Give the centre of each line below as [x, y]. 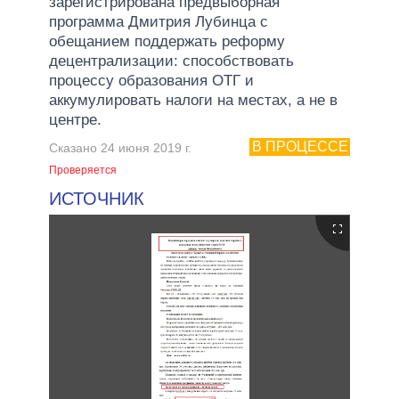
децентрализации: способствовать [171, 61]
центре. [75, 119]
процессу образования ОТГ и [151, 80]
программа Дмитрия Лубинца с [159, 21]
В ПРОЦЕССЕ [300, 147]
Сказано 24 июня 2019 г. [120, 147]
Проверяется [83, 170]
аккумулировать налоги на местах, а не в [193, 100]
